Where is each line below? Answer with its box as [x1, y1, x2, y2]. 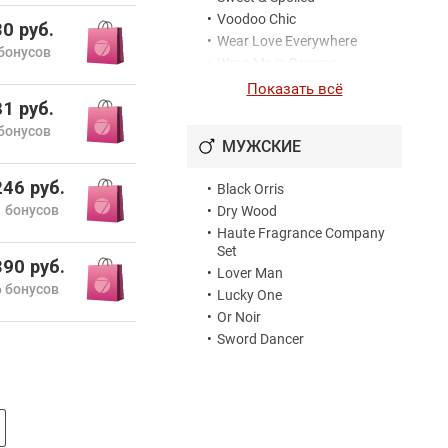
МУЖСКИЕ [222, 137, 301, 157]
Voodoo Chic [217, 11, 296, 28]
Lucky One [217, 287, 282, 304]
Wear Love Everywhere [217, 33, 357, 50]
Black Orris [217, 181, 284, 198]
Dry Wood [217, 203, 277, 220]
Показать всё [246, 80, 343, 99]
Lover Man [217, 265, 283, 282]
